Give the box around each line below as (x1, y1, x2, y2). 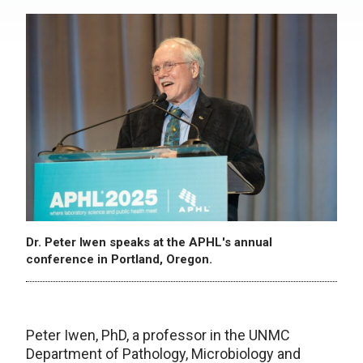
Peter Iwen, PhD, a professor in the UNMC (26, 326, 290, 344)
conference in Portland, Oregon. (26, 251, 212, 267)
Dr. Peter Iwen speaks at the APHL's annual (26, 234, 272, 250)
